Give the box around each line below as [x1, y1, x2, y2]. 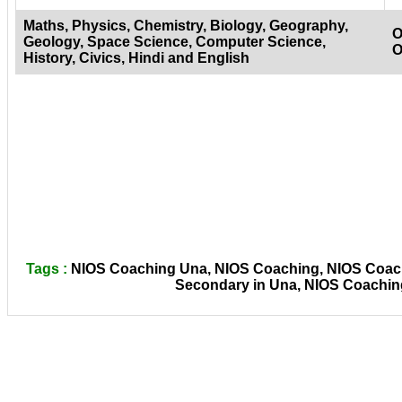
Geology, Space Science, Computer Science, [23, 34, 326, 50]
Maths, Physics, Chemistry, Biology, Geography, [23, 18, 348, 34]
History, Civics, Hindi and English [23, 50, 249, 66]
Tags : [26, 261, 67, 277]
